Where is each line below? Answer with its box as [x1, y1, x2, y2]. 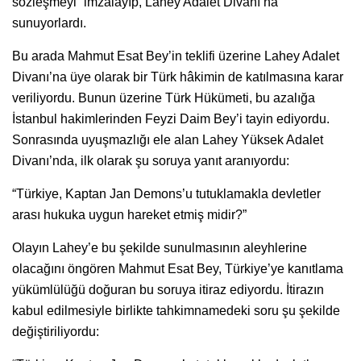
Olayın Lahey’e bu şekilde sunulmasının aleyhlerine [12, 240, 307, 255]
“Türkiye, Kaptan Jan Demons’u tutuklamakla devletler [12, 186, 321, 201]
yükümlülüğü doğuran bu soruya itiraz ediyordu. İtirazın [12, 282, 324, 297]
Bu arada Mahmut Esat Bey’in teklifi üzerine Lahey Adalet [12, 48, 339, 63]
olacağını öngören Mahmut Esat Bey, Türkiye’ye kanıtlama [12, 261, 343, 276]
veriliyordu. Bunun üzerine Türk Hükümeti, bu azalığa [12, 90, 315, 105]
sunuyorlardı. [12, 15, 86, 30]
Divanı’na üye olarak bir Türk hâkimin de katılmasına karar [12, 69, 343, 84]
